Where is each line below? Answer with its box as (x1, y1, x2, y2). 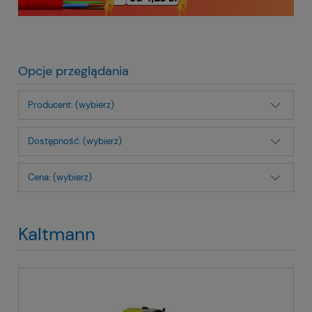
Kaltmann (18, 221, 95, 246)
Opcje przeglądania (18, 62, 129, 79)
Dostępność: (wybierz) (28, 134, 122, 147)
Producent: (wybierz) (28, 98, 114, 111)
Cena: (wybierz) (28, 171, 92, 183)
